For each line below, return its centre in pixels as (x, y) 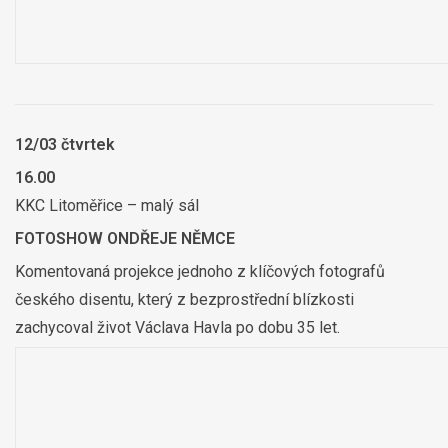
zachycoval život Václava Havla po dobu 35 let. (177, 328)
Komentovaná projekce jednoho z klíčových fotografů (200, 272)
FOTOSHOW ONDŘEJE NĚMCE (125, 239)
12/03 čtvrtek (65, 145)
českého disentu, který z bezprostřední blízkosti (184, 300)
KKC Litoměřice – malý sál (107, 206)
